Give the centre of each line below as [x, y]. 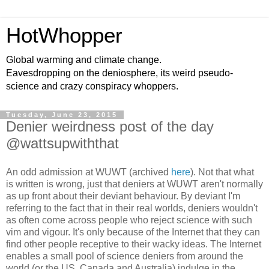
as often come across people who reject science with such [129, 220]
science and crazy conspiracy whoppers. [92, 86]
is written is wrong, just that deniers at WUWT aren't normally [134, 184]
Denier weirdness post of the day [110, 126]
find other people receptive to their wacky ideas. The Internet [134, 244]
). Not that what [222, 172]
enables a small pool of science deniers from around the [125, 256]
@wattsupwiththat [62, 143]
